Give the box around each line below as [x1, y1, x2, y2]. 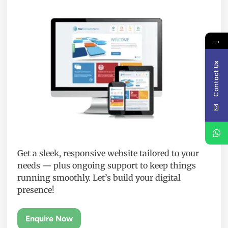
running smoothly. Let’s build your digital [17, 173, 181, 183]
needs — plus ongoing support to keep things [17, 160, 196, 171]
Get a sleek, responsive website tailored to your [17, 148, 199, 159]
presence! [17, 185, 54, 195]
